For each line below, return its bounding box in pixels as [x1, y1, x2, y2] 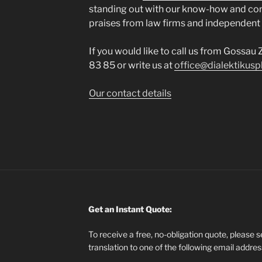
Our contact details [88, 88, 171, 99]
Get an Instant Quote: [88, 204, 172, 215]
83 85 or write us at [88, 60, 174, 71]
